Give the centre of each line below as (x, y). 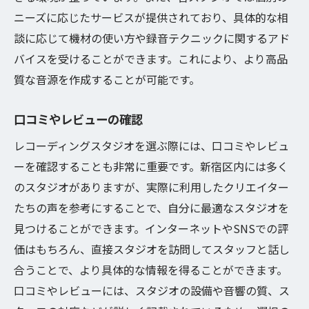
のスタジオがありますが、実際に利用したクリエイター (151, 187)
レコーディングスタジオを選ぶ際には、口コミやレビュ (151, 146)
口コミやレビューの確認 (78, 119)
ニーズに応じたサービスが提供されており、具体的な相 (151, 17)
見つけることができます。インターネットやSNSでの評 (151, 228)
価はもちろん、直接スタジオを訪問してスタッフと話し (152, 249)
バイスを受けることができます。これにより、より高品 (151, 59)
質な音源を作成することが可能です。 (107, 79)
